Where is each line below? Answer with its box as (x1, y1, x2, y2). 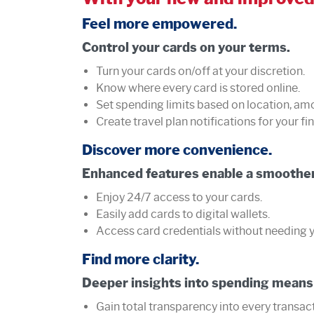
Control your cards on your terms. (82, 39, 290, 55)
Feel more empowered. (82, 15, 237, 32)
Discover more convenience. (82, 141, 275, 158)
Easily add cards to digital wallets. (96, 207, 270, 221)
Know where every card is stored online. (96, 81, 300, 95)
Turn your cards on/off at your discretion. (96, 64, 305, 78)
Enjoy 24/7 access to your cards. (96, 190, 262, 204)
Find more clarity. (82, 250, 199, 268)
